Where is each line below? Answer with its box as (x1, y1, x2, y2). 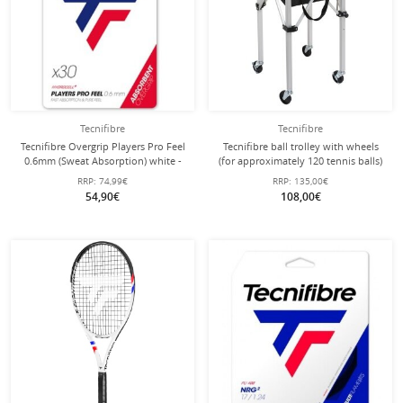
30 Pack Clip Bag (65, 168, 140, 182)
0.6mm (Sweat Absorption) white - (23, 154, 182, 167)
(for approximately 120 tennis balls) (219, 154, 382, 167)
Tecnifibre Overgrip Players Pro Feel (20, 139, 185, 153)
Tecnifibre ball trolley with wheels (222, 139, 379, 153)
